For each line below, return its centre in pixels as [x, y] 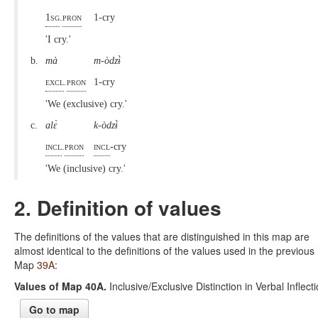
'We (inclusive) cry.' [87, 168]
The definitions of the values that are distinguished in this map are [162, 236]
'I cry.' [60, 39]
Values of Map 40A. [60, 286]
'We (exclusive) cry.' [88, 104]
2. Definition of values [118, 207]
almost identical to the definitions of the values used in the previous [164, 250]
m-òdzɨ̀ [109, 60]
